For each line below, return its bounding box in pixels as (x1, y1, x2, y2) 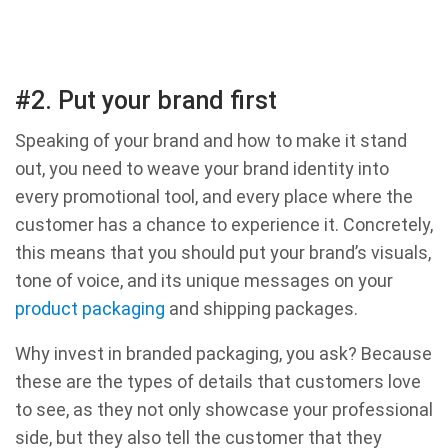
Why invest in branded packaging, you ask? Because (15, 343, 432, 365)
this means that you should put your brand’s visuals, (15, 242, 431, 264)
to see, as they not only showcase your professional (15, 399, 433, 421)
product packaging (15, 298, 165, 320)
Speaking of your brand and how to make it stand (15, 130, 407, 152)
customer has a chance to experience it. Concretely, (15, 214, 433, 236)
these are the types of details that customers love (15, 371, 421, 393)
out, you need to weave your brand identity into (15, 158, 389, 180)
